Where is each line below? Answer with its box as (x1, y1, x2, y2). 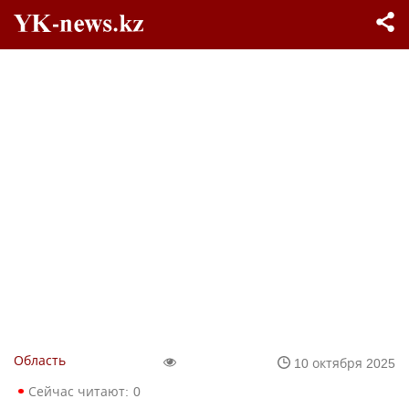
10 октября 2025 (294, 353, 395, 372)
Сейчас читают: (28, 383, 129, 400)
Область (14, 351, 66, 369)
